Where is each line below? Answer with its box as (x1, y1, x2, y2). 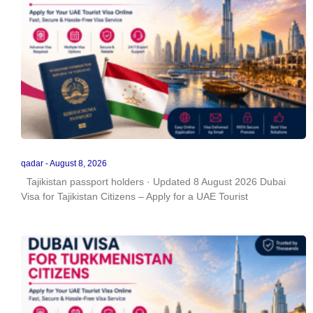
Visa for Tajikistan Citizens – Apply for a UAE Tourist (21, 190, 248, 202)
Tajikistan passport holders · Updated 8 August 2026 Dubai (21, 175, 286, 187)
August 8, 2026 (48, 158, 107, 168)
